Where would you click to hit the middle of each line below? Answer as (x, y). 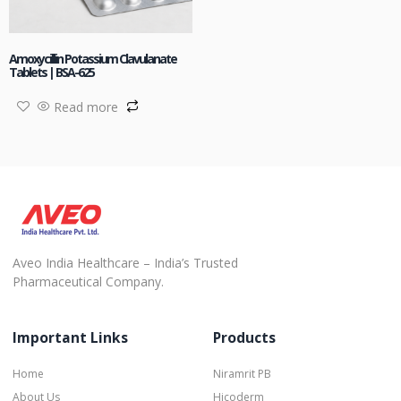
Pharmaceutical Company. (88, 281)
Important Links (70, 338)
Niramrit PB (242, 374)
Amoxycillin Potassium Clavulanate (93, 58)
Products (244, 338)
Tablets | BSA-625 (51, 72)
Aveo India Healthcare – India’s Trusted (125, 262)
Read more (86, 107)
